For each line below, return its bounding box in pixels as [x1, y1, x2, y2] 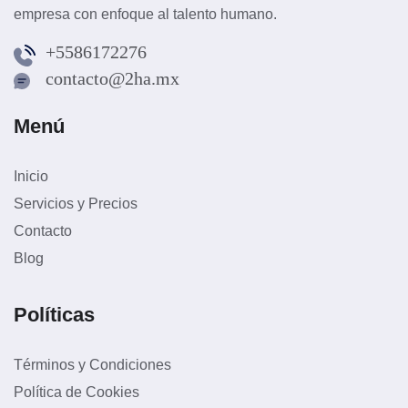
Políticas [14, 302, 95, 326]
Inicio [14, 168, 48, 184]
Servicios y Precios [14, 195, 138, 211]
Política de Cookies [14, 383, 139, 400]
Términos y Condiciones [14, 356, 171, 372]
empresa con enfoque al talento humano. [14, 5, 277, 22]
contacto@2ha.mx [46, 67, 179, 88]
